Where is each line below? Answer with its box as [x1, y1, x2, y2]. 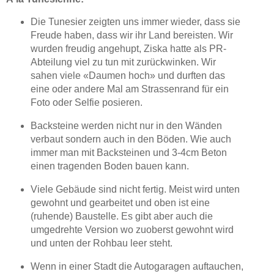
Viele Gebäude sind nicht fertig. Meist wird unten [30, 183, 240, 194]
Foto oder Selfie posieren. [30, 97, 143, 108]
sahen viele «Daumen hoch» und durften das [30, 70, 225, 81]
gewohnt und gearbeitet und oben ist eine [30, 197, 210, 208]
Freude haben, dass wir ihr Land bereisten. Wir [30, 30, 233, 41]
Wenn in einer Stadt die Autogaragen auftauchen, [30, 261, 243, 272]
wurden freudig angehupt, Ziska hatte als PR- [30, 43, 226, 54]
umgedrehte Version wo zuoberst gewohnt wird [30, 224, 234, 235]
